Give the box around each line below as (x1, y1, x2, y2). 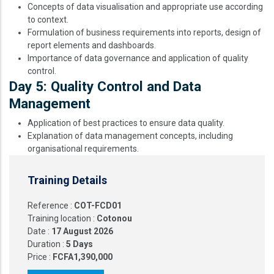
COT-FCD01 (74, 201, 122, 210)
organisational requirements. (28, 144, 139, 154)
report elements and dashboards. (28, 40, 156, 50)
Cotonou (97, 213, 132, 223)
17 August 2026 (51, 226, 113, 236)
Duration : (28, 239, 66, 249)
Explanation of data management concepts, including (28, 131, 233, 141)
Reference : (28, 201, 74, 210)
